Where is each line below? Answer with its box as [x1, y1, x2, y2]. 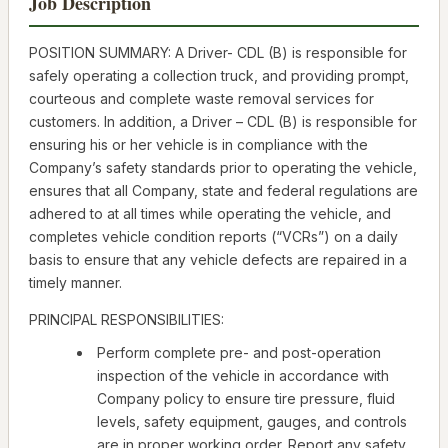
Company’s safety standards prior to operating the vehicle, [29, 159, 417, 177]
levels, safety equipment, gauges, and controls [97, 413, 407, 431]
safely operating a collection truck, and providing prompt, [29, 67, 409, 85]
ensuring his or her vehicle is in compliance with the [29, 136, 368, 154]
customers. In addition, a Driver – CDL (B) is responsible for [29, 113, 417, 131]
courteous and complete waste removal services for [29, 90, 374, 108]
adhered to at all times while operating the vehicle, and [29, 205, 391, 223]
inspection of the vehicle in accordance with [97, 367, 389, 385]
